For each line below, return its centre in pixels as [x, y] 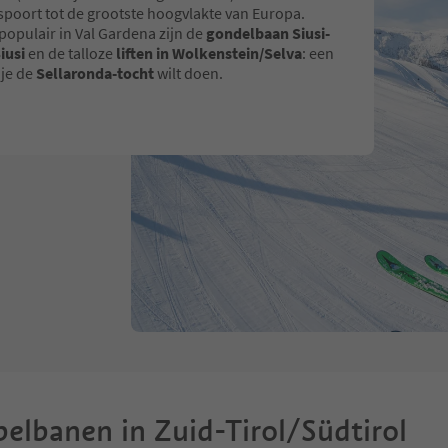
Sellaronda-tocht [95, 73]
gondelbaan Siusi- [268, 33]
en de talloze [70, 53]
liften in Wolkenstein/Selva [209, 53]
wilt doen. [188, 73]
